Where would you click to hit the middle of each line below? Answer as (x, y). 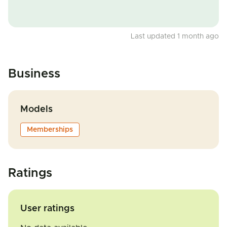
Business (34, 74)
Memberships (50, 130)
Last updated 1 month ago (175, 36)
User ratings (47, 209)
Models (36, 109)
